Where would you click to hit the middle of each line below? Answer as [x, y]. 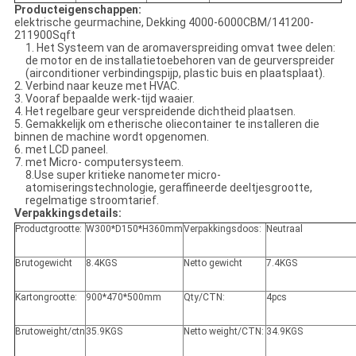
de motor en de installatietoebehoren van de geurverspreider [180, 61]
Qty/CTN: [204, 298]
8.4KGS [101, 263]
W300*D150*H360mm [134, 229]
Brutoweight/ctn [50, 332]
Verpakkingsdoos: [222, 229]
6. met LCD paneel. [61, 150]
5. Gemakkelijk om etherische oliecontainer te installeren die [166, 124]
